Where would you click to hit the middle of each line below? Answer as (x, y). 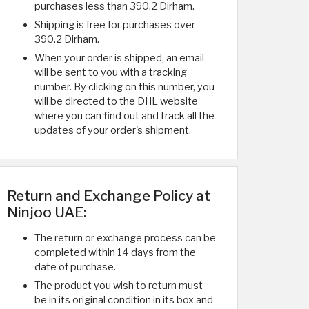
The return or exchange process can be (125, 238)
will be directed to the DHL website (116, 101)
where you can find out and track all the (124, 116)
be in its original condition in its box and (124, 300)
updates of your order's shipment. (113, 130)
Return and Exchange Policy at (109, 196)
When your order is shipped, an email (119, 58)
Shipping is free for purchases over (115, 25)
